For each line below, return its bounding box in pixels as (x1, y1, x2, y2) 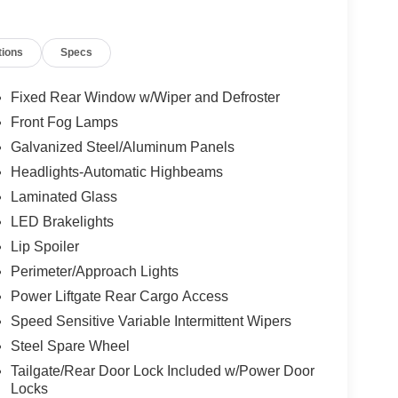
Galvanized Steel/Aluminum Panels (10, 139, 235, 155)
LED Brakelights (10, 214, 114, 230)
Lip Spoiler (10, 239, 79, 255)
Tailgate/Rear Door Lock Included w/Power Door (10, 363, 314, 379)
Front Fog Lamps (10, 115, 118, 131)
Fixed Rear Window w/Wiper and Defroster (10, 90, 280, 106)
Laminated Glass (10, 189, 117, 205)
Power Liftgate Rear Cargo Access (10, 289, 228, 305)
